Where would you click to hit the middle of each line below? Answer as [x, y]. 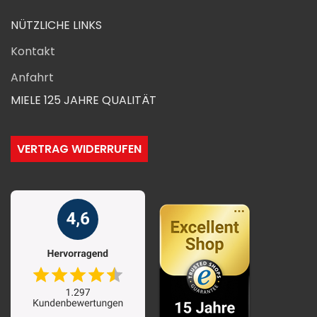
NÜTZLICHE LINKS [56, 25]
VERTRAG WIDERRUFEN [79, 149]
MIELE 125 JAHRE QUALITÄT [83, 100]
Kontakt [33, 51]
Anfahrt [32, 77]
